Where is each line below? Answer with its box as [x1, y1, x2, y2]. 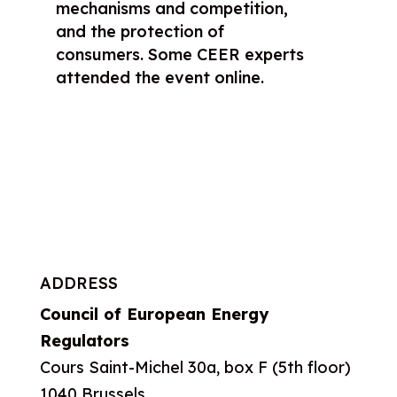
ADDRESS [39, 272, 118, 293]
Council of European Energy [39, 303, 269, 324]
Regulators [39, 330, 129, 351]
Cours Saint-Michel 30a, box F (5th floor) [39, 356, 351, 378]
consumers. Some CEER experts [55, 43, 304, 65]
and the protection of [55, 20, 224, 42]
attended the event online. [55, 66, 264, 88]
